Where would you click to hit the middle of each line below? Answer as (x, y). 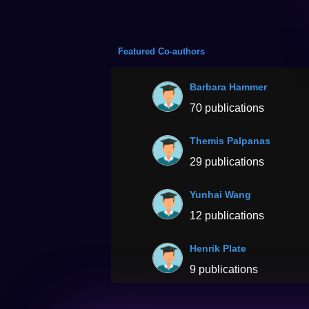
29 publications (227, 162)
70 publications (227, 108)
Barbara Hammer (229, 87)
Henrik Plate (218, 249)
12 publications (227, 216)
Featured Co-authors (162, 52)
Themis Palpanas (230, 141)
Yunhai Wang (221, 195)
